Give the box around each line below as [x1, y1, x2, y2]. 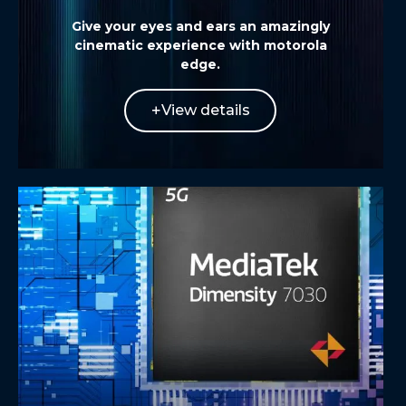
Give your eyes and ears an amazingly [71, 17, 330, 34]
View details [161, 101, 251, 119]
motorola [263, 36, 327, 53]
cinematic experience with [73, 36, 264, 53]
